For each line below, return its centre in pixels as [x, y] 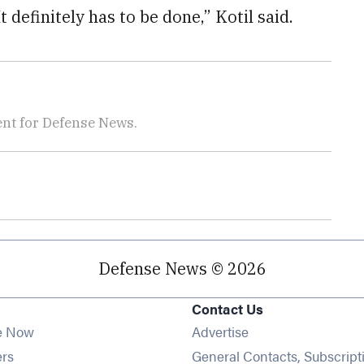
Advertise [220, 331]
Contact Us [227, 308]
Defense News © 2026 [182, 269]
